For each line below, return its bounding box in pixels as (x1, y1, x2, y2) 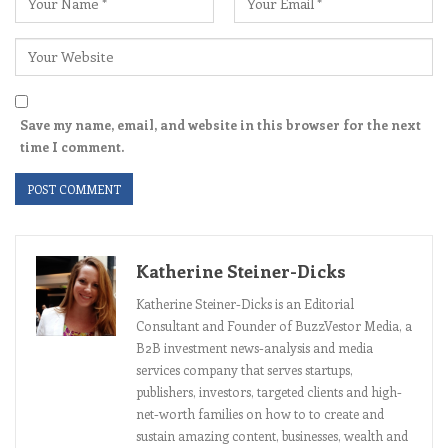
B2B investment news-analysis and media (136, 338, 373, 356)
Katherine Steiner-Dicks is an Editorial (136, 294, 354, 312)
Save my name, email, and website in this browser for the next (20, 115, 421, 133)
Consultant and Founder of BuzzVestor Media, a (136, 316, 412, 334)
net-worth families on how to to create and (136, 404, 384, 422)
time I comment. (20, 137, 124, 155)
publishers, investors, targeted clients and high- (136, 382, 402, 400)
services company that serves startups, (136, 360, 353, 378)
